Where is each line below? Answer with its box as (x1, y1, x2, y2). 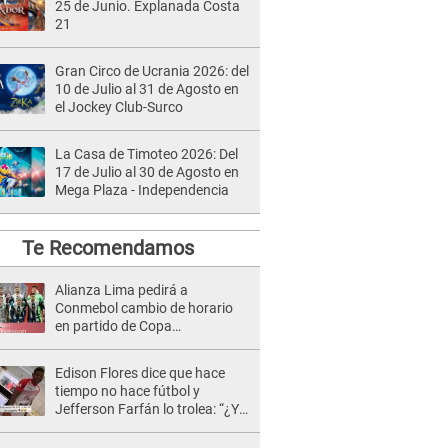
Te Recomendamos (21, 236, 194, 260)
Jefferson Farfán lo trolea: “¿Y (55, 401, 239, 417)
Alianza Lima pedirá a (55, 282, 188, 298)
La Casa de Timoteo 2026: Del (55, 146, 238, 162)
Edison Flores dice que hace (55, 365, 225, 381)
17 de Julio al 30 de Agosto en (55, 164, 239, 180)
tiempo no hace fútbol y (55, 383, 200, 399)
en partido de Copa (55, 318, 172, 334)
